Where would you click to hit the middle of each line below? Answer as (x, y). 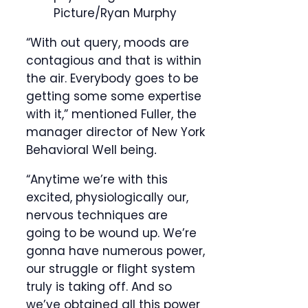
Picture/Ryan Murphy (115, 13)
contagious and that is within (114, 61)
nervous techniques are (97, 216)
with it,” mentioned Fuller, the (111, 114)
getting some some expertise (114, 97)
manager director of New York (115, 132)
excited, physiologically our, (107, 198)
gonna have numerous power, (115, 251)
